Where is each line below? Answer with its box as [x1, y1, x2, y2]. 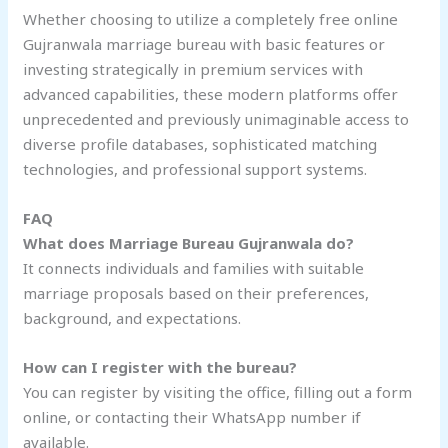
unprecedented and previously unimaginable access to [23, 109, 410, 130]
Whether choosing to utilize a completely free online [23, 9, 399, 30]
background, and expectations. [23, 308, 242, 329]
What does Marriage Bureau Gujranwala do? [23, 233, 355, 254]
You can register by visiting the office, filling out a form [23, 382, 413, 403]
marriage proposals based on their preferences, [23, 283, 370, 304]
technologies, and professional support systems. [23, 159, 368, 180]
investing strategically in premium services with [23, 59, 364, 80]
